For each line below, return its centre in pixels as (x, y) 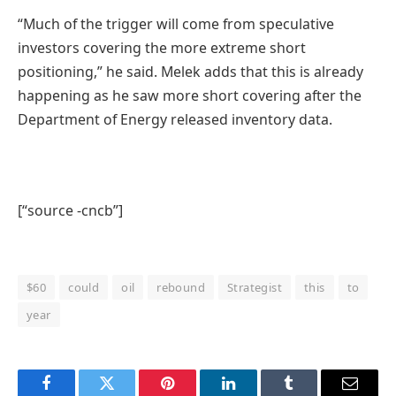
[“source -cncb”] (70, 210)
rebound (181, 288)
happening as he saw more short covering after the (190, 95)
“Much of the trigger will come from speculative (176, 23)
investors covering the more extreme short (162, 47)
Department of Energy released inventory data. (175, 119)
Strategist (255, 288)
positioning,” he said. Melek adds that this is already (190, 71)
